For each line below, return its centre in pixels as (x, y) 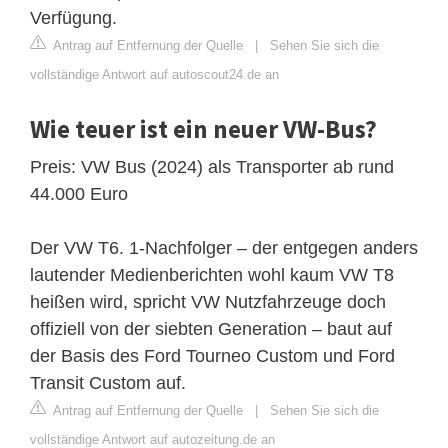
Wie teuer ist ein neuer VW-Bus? (203, 128)
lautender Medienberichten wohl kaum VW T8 (212, 274)
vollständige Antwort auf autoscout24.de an (154, 74)
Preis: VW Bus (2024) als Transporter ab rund (212, 166)
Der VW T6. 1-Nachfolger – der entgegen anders (224, 247)
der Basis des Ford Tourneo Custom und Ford (212, 355)
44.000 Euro (79, 193)
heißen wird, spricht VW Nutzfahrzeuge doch (208, 301)
